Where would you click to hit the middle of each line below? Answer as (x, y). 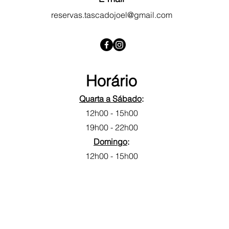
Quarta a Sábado (110, 99)
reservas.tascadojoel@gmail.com (111, 15)
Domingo (110, 142)
